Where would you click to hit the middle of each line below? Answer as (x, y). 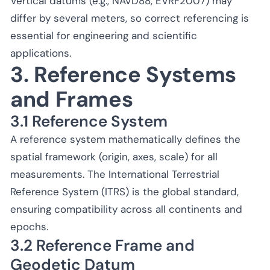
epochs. (29, 226)
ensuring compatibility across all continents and (126, 209)
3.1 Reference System (89, 121)
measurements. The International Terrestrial (115, 174)
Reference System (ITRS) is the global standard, (124, 191)
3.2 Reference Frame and (102, 245)
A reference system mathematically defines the (125, 139)
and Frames (72, 99)
